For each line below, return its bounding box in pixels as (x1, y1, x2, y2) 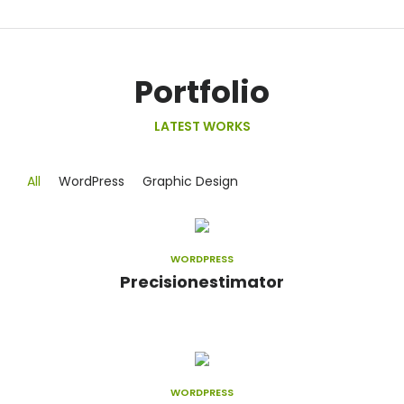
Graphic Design (142, 171, 238, 190)
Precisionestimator (120, 270, 284, 293)
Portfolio (134, 69, 270, 114)
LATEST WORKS (153, 116, 251, 135)
